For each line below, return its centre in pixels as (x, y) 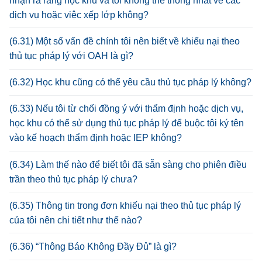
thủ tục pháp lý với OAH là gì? (71, 56)
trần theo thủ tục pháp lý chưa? (73, 179)
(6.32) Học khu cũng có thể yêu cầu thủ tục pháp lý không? (130, 82)
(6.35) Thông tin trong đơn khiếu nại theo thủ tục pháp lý (125, 205)
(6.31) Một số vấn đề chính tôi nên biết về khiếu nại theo (125, 42)
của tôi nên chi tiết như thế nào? (76, 220)
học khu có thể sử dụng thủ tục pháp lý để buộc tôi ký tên (127, 123)
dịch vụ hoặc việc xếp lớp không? (79, 15)
